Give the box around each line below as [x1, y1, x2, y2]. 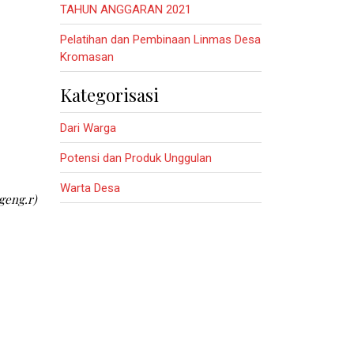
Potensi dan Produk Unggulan [60, 150, 212, 165]
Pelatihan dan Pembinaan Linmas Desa [60, 32, 261, 47]
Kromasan [60, 49, 114, 64]
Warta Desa [60, 180, 120, 195]
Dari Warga [60, 120, 116, 135]
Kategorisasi [60, 83, 159, 107]
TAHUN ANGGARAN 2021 [60, 2, 191, 17]
